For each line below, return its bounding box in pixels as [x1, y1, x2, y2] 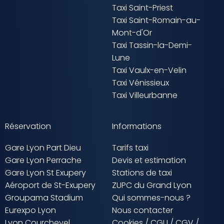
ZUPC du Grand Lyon [112, 179, 191, 191]
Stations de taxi [112, 167, 172, 179]
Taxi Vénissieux [112, 77, 169, 89]
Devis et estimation [112, 154, 186, 166]
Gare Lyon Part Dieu [5, 142, 81, 154]
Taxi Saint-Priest [112, 2, 173, 14]
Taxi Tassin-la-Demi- [112, 39, 192, 51]
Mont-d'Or [112, 27, 152, 39]
